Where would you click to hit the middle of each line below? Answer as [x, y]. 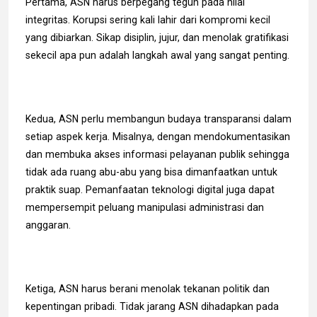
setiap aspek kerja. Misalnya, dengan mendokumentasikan [158, 136]
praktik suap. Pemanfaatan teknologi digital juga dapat [150, 189]
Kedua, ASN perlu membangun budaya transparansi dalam [158, 119]
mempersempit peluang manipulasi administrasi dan [145, 207]
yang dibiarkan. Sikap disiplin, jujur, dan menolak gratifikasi [157, 37]
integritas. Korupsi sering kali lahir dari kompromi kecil [148, 19]
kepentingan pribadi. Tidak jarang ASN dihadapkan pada [152, 306]
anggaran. [48, 225]
